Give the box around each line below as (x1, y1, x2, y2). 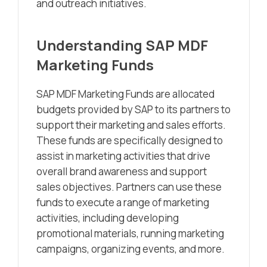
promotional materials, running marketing (36, 226, 224, 241)
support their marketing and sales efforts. (36, 118, 226, 132)
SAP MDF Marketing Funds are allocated (36, 87, 215, 101)
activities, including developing (36, 211, 179, 225)
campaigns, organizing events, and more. (36, 242, 225, 256)
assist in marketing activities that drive (36, 149, 210, 163)
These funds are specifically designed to (36, 133, 223, 148)
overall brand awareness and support (36, 164, 207, 179)
